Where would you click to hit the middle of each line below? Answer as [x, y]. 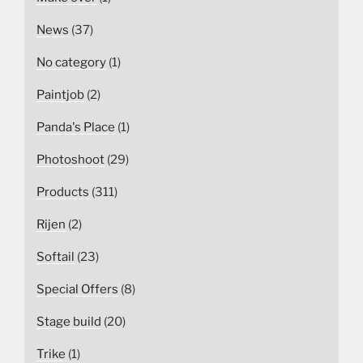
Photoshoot [70, 159]
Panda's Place [76, 127]
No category [71, 62]
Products [63, 192]
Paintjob [60, 94]
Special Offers [77, 289]
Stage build [69, 321]
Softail [56, 256]
